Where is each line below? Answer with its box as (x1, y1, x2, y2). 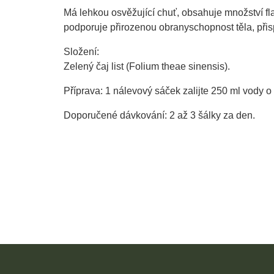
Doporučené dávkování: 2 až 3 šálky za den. (64, 110, 255, 121)
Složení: (64, 46, 99, 57)
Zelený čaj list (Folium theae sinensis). (64, 61, 230, 72)
